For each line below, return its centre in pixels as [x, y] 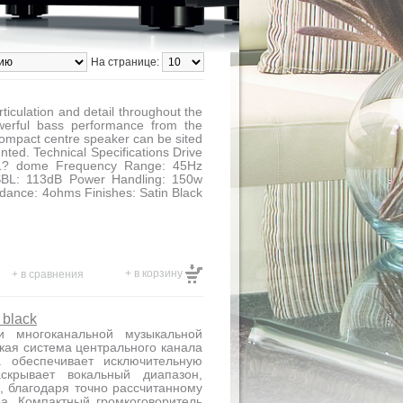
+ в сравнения [48, 274]
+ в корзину [155, 273]
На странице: [126, 62]
